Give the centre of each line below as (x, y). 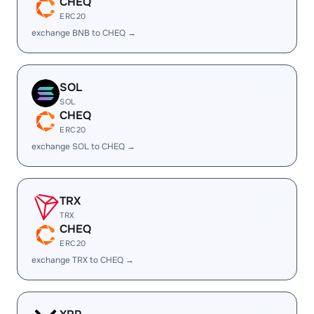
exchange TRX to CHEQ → (83, 260)
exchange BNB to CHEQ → (84, 33)
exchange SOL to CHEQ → (83, 146)
